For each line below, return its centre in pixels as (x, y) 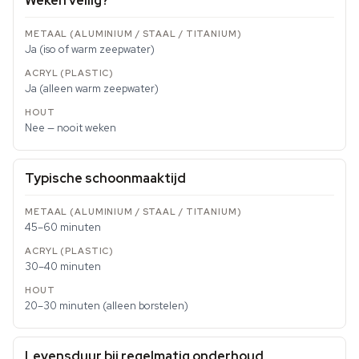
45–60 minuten (63, 228)
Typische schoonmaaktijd (105, 179)
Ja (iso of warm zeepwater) (90, 50)
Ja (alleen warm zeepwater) (92, 89)
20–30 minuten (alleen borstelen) (107, 306)
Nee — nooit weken (71, 128)
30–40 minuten (63, 267)
